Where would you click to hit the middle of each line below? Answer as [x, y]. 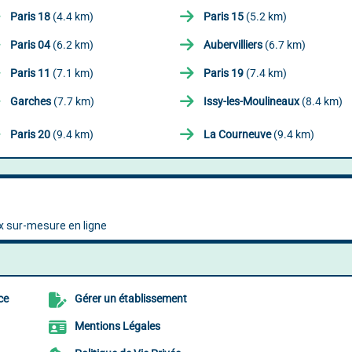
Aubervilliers [233, 45]
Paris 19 [224, 73]
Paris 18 [30, 16]
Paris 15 [224, 16]
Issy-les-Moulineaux [251, 101]
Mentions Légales [118, 326]
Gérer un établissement [131, 299]
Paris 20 [30, 134]
